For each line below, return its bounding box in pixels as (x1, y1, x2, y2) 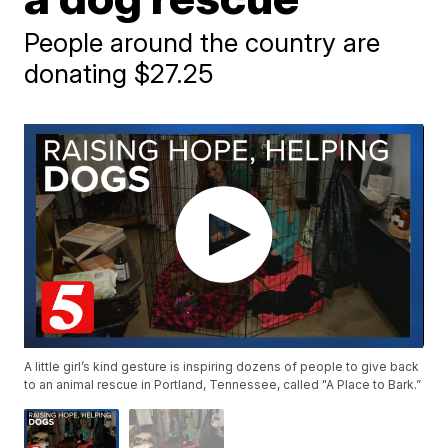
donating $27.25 (24, 58, 215, 89)
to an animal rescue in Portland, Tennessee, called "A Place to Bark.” (24, 377, 422, 393)
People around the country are (24, 27, 381, 58)
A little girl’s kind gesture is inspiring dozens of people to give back (24, 359, 420, 375)
